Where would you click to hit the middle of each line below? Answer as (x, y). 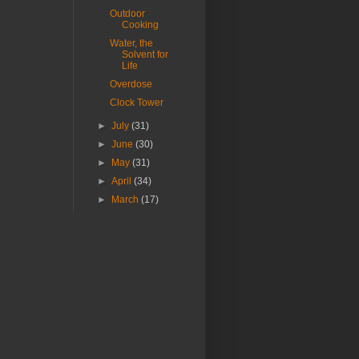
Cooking (140, 25)
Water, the (131, 44)
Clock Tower (136, 103)
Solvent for (145, 55)
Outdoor (127, 14)
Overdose (131, 85)
